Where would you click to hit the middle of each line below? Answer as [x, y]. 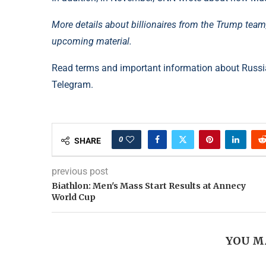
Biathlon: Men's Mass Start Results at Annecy [149, 186]
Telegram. [72, 85]
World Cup [74, 197]
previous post [80, 172]
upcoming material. [92, 42]
